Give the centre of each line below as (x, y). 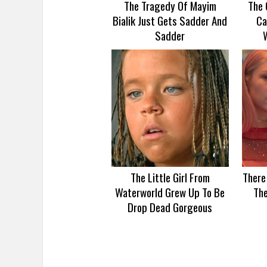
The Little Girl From (170, 177)
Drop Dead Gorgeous (170, 207)
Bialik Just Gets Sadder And (170, 21)
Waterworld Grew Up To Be (170, 192)
